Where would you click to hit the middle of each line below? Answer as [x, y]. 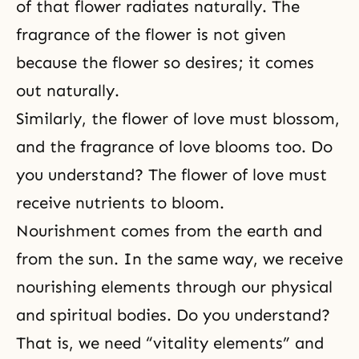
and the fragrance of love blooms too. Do [174, 147]
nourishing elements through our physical [174, 287]
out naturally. [68, 91]
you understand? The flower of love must [171, 175]
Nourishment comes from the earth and [169, 231]
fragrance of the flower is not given [151, 34]
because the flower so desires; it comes [165, 63]
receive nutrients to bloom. [120, 203]
